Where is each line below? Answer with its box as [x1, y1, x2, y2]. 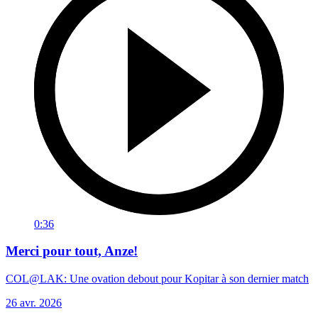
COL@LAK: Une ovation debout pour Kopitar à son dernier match [6, 272, 309, 285]
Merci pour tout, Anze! [6, 243, 138, 259]
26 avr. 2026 [6, 296, 62, 309]
